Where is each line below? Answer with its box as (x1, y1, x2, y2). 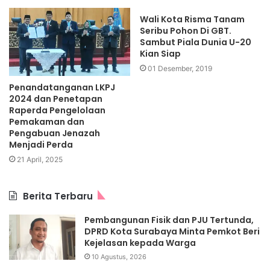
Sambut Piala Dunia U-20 (140, 36, 251, 48)
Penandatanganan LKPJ (9, 81, 115, 94)
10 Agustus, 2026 (92, 253, 146, 262)
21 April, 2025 (17, 155, 63, 165)
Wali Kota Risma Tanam (140, 13, 245, 25)
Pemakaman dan (9, 116, 84, 128)
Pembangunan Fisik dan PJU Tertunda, (84, 214, 254, 227)
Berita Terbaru (23, 190, 93, 203)
